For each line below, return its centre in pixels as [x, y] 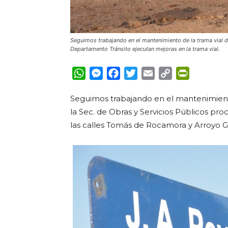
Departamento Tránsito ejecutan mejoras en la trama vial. [145, 49]
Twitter [152, 73]
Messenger [125, 73]
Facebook [140, 73]
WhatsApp [107, 73]
